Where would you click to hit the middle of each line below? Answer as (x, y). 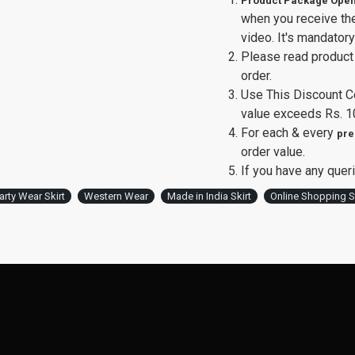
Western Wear (116, 196)
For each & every (289, 133)
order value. (273, 152)
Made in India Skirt (209, 196)
